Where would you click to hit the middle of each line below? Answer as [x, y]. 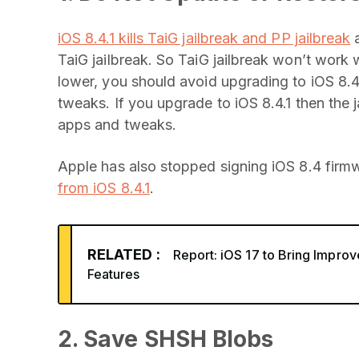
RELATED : [124, 254]
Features [114, 274]
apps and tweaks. [117, 125]
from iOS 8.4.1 [104, 188]
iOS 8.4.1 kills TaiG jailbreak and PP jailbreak [204, 38]
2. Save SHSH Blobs [166, 339]
